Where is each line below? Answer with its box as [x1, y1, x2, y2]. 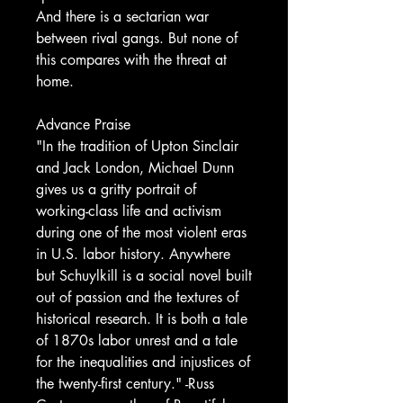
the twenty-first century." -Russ [36, 374, 214, 393]
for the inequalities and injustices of [36, 353, 250, 372]
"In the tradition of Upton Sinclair [36, 137, 238, 156]
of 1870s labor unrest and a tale [36, 331, 237, 350]
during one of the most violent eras [36, 223, 246, 242]
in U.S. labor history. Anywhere [36, 245, 230, 264]
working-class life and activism [36, 201, 221, 220]
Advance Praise [36, 115, 130, 134]
